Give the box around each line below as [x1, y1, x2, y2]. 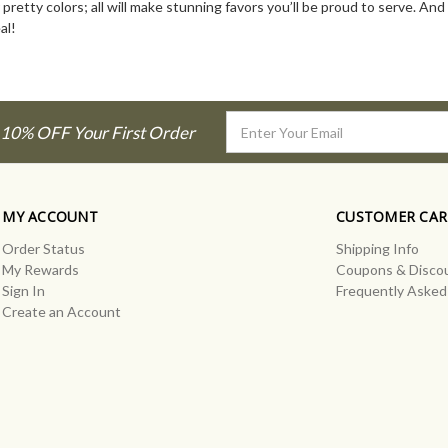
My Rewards [2, 261, 80, 279]
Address [225, 134, 279, 152]
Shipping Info [336, 240, 419, 258]
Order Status [2, 240, 86, 258]
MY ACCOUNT [2, 207, 98, 227]
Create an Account [2, 303, 122, 321]
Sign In [2, 282, 46, 300]
